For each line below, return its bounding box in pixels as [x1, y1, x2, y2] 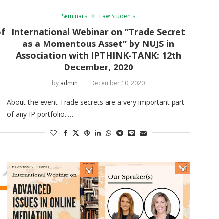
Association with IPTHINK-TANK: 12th [15, 49, 181, 61]
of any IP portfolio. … [6, 109, 73, 119]
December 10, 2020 [90, 78, 145, 87]
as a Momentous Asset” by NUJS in [22, 37, 175, 49]
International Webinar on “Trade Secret [11, 25, 186, 38]
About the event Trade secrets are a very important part [6, 97, 184, 107]
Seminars [61, 11, 87, 20]
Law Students [99, 11, 135, 20]
